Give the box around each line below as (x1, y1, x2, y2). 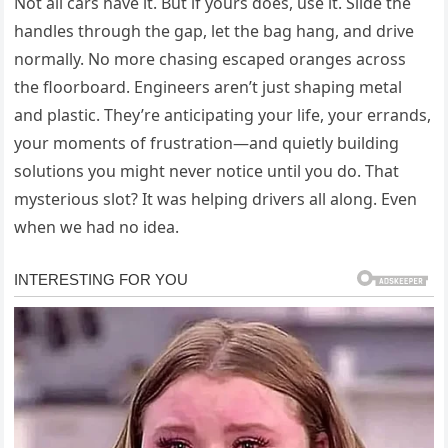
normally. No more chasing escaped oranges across (14, 48, 407, 71)
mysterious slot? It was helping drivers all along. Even (14, 188, 418, 211)
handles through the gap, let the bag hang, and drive (14, 20, 415, 43)
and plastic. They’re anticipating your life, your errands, (14, 104, 432, 127)
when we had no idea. (14, 216, 180, 239)
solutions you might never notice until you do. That (14, 160, 400, 183)
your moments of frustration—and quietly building (14, 132, 400, 155)
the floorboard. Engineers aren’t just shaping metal (14, 76, 403, 99)
